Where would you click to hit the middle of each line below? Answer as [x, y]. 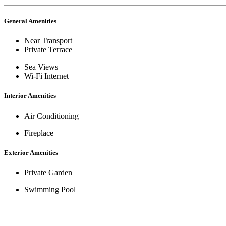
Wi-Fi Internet [46, 76]
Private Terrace [48, 50]
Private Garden [48, 172]
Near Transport [48, 41]
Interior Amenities [30, 96]
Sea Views [41, 67]
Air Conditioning [51, 116]
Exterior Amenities [31, 152]
